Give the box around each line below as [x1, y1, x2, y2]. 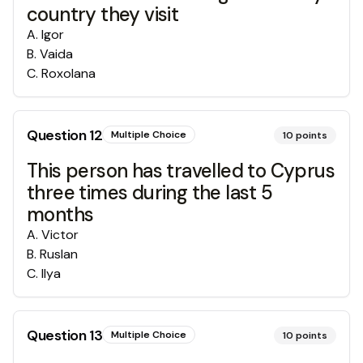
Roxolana [41, 65, 96, 82]
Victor [41, 226, 79, 243]
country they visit [27, 2, 179, 27]
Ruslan [40, 246, 78, 263]
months [27, 202, 94, 227]
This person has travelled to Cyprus [27, 158, 335, 183]
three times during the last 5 [27, 180, 273, 205]
